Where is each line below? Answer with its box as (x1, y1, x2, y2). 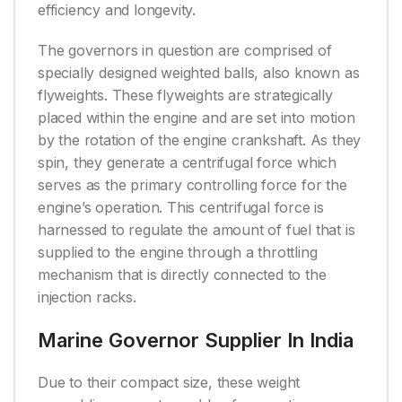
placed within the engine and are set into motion (38, 109, 355, 127)
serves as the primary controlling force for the (38, 176, 347, 195)
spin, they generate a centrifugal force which (38, 153, 336, 172)
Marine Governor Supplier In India (38, 328, 354, 353)
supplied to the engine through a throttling (38, 243, 318, 262)
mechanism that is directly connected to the (38, 266, 327, 284)
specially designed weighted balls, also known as (38, 64, 360, 83)
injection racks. (38, 288, 136, 307)
